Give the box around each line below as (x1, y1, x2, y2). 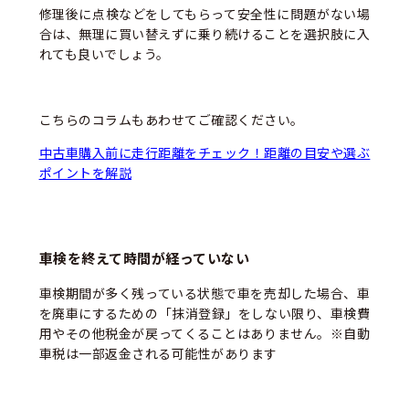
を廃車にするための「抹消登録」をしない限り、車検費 (38, 304, 371, 323)
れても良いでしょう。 (38, 44, 170, 63)
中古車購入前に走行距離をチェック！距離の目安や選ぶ (38, 142, 371, 162)
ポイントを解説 (38, 163, 132, 182)
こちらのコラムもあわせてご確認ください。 (38, 110, 304, 129)
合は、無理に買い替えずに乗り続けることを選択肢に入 (38, 24, 371, 43)
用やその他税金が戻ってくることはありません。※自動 (38, 324, 371, 343)
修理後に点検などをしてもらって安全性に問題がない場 (38, 4, 371, 23)
